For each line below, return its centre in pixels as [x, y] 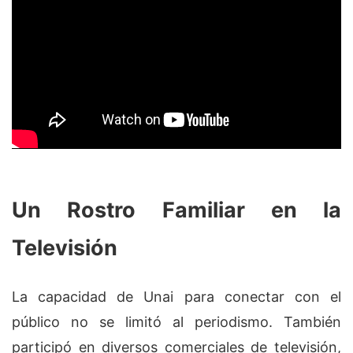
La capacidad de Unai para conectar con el [176, 297]
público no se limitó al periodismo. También [176, 322]
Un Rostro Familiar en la [176, 210]
